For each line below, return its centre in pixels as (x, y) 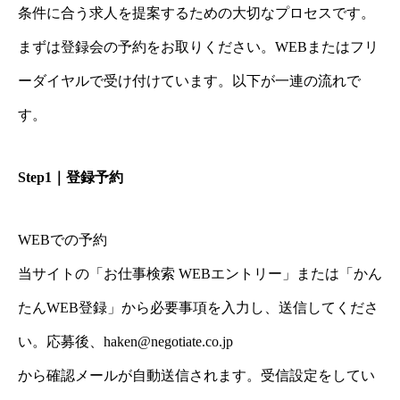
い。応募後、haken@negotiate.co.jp (125, 342)
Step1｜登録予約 (71, 178)
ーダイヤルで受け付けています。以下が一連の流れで (189, 81)
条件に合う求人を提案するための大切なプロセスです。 (196, 13)
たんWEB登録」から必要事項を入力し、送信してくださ (198, 308)
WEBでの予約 (62, 240)
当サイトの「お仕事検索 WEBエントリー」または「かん (200, 274)
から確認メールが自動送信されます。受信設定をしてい (196, 376)
